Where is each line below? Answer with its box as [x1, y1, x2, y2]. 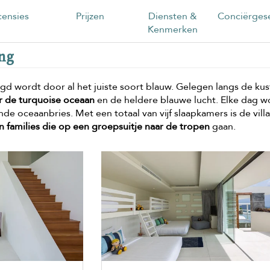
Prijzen [75, 9, 104, 23]
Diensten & [148, 9, 198, 23]
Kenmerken [148, 22, 198, 36]
